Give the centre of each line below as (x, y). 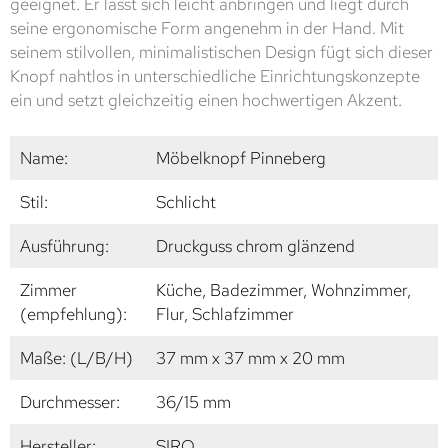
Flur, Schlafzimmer (225, 314)
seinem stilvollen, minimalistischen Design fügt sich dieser (221, 52)
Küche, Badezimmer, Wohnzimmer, (283, 290)
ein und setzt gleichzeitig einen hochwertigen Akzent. (206, 100)
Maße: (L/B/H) (76, 358)
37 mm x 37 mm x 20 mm (250, 358)
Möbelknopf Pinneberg (241, 158)
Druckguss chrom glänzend (255, 246)
